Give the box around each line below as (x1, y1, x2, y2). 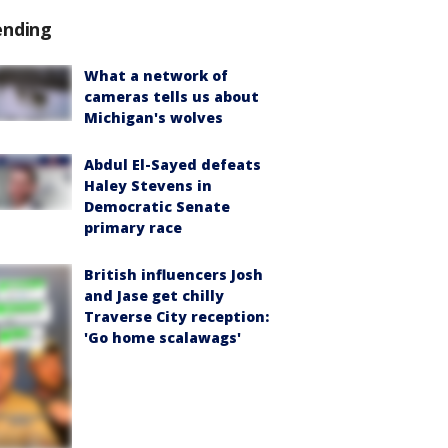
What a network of (84, 66, 228, 86)
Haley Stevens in (84, 176, 212, 196)
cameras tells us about (84, 87, 259, 107)
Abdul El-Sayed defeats (84, 155, 261, 175)
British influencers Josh (84, 265, 263, 285)
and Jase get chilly (84, 286, 224, 306)
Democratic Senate (84, 197, 230, 217)
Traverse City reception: (84, 307, 269, 327)
